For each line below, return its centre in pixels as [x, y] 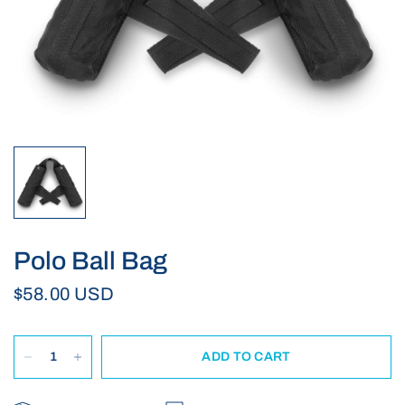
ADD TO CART [246, 357]
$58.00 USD [64, 294]
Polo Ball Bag [90, 261]
